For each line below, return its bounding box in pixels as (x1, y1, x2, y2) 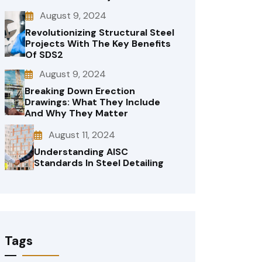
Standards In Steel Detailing (33, 156, 164, 169)
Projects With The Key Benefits (25, 37, 171, 50)
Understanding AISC (33, 145, 128, 158)
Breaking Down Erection (24, 85, 135, 97)
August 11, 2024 (48, 128, 115, 141)
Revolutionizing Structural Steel (25, 26, 175, 39)
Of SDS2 (25, 49, 64, 61)
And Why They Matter (24, 107, 128, 119)
